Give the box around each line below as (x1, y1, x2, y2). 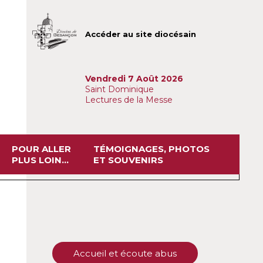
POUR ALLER (11, 143, 71, 154)
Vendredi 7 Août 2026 (85, 73, 183, 84)
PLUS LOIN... (11, 154, 69, 166)
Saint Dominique (85, 83, 154, 95)
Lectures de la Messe (85, 94, 175, 105)
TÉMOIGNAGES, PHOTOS (93, 143, 210, 154)
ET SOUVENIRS (93, 154, 164, 166)
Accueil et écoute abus (73, 247, 177, 259)
